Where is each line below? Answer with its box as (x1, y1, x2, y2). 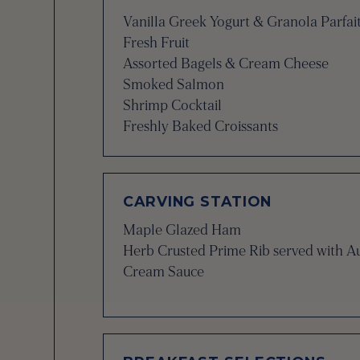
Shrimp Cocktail (123, 96, 223, 115)
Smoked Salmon (123, 75, 225, 94)
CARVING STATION (123, 193, 272, 210)
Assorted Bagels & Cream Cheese (123, 54, 329, 73)
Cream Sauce (123, 262, 205, 281)
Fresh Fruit (123, 33, 190, 52)
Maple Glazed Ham (123, 220, 242, 239)
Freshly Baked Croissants (123, 117, 279, 136)
